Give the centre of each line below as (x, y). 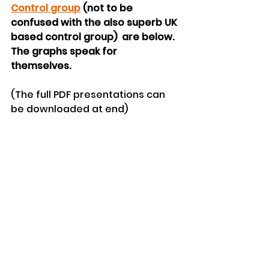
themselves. (42, 65)
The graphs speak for (65, 51)
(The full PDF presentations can (89, 94)
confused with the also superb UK (95, 22)
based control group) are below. (94, 37)
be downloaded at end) (69, 109)
